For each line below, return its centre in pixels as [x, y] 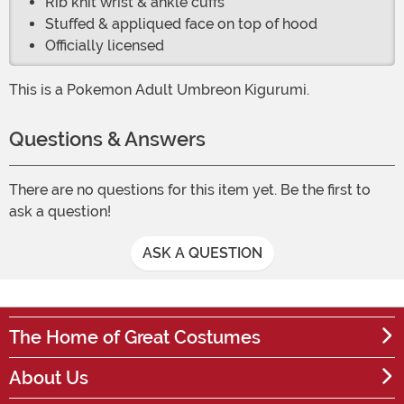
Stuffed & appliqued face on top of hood [181, 24]
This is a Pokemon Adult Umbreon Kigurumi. [164, 90]
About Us [49, 378]
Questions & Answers [107, 140]
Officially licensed [105, 46]
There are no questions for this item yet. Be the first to [190, 190]
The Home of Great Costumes [135, 338]
